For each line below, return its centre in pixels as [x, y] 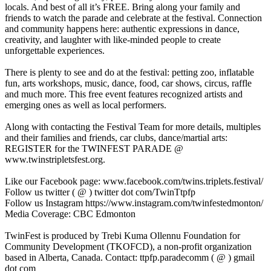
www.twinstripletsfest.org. [55, 159]
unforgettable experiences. [55, 50]
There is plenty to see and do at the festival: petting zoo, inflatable [129, 72]
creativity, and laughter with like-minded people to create [113, 39]
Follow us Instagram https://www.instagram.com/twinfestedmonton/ [134, 203]
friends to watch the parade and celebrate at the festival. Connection [133, 18]
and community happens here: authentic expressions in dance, [122, 28]
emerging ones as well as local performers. [86, 105]
